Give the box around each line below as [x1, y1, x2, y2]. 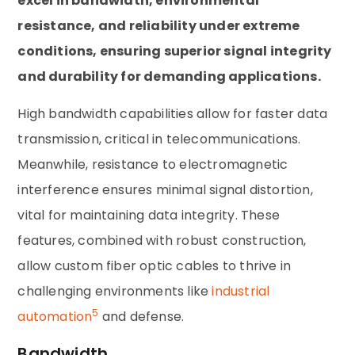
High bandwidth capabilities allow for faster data [17, 104, 328, 123]
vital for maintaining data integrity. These [17, 205, 281, 224]
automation [17, 307, 93, 326]
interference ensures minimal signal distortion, [17, 180, 313, 199]
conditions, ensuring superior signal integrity [17, 42, 332, 61]
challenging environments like [17, 281, 212, 300]
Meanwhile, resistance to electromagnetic [17, 155, 288, 174]
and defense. [98, 307, 185, 326]
